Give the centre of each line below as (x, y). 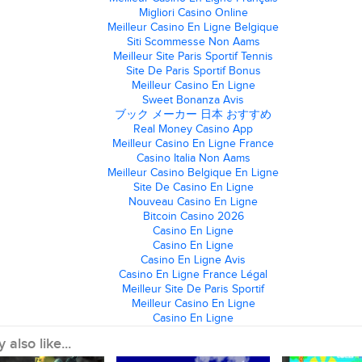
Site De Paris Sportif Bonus (193, 71)
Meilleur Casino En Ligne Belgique (193, 27)
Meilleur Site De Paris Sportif (193, 289)
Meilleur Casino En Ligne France (193, 143)
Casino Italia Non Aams (193, 158)
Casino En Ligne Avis (193, 260)
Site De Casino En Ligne (193, 187)
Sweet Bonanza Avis (193, 100)
